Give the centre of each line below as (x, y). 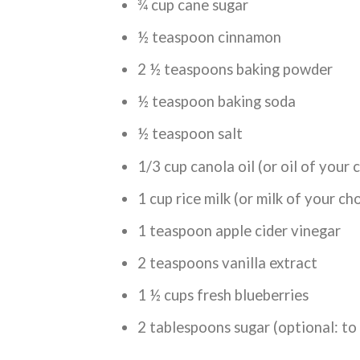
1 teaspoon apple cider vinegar (239, 230)
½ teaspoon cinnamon (210, 37)
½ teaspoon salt (190, 134)
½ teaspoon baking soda (217, 102)
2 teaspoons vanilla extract (228, 262)
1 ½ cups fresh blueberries (223, 295)
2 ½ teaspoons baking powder (235, 70)
